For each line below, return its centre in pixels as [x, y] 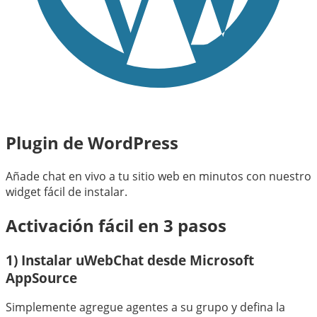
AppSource [41, 277]
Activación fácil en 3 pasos [116, 225]
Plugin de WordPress [92, 142]
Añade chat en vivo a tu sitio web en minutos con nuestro [158, 176]
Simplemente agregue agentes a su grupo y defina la [145, 307]
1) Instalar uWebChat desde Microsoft [130, 260]
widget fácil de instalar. [67, 191]
